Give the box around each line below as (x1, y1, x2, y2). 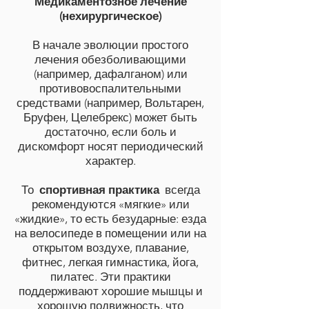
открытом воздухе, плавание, (32, 241, 189, 255)
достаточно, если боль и (44, 125, 177, 139)
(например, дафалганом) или (33, 67, 188, 81)
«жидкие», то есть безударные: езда (14, 212, 206, 226)
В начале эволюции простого (32, 38, 188, 52)
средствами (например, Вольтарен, (17, 96, 204, 110)
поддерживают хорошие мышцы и (18, 284, 203, 298)
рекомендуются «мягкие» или (31, 197, 190, 211)
